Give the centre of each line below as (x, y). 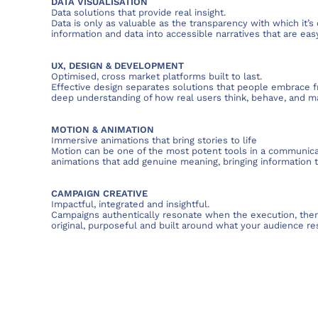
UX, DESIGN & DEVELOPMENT (117, 66)
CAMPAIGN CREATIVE (101, 194)
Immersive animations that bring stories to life (154, 141)
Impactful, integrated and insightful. (130, 204)
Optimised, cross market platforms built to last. (157, 77)
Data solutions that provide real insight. (138, 13)
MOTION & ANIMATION (103, 130)
